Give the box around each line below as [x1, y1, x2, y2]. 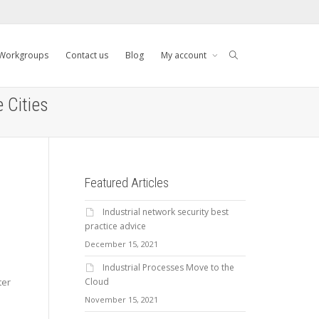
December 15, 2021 [84, 239, 158, 249]
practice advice [84, 220, 146, 232]
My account [161, 49, 209, 61]
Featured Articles [84, 175, 169, 190]
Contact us [66, 49, 108, 61]
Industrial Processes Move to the [102, 261, 234, 273]
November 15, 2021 [84, 294, 158, 305]
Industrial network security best [102, 206, 229, 218]
